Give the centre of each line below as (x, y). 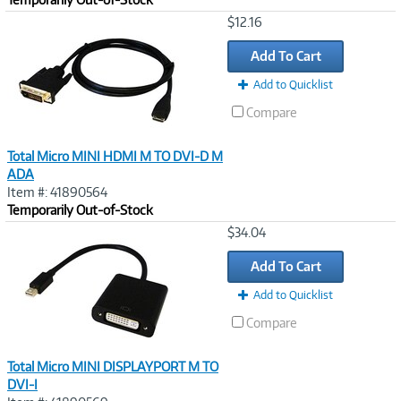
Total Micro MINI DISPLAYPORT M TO (113, 366)
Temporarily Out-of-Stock (80, 209)
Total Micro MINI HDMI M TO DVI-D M (115, 156)
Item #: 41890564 (57, 192)
